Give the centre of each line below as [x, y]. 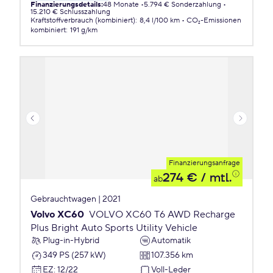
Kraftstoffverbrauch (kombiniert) [83, 20]
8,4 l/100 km [160, 20]
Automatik [171, 240]
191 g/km [84, 30]
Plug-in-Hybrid [71, 240]
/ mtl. [214, 178]
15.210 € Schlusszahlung [70, 12]
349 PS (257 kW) [74, 255]
